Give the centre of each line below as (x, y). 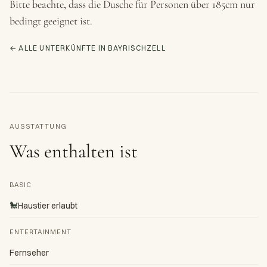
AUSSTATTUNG (38, 126)
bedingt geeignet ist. (51, 21)
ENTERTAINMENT (41, 232)
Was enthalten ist (74, 151)
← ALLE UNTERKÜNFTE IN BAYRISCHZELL (88, 48)
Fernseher (29, 253)
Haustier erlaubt (48, 206)
